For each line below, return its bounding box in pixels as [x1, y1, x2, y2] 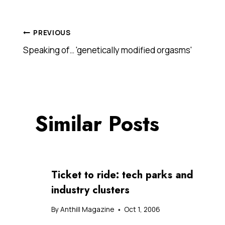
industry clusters [51, 182, 130, 197]
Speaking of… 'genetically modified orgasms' [23, 44, 192, 56]
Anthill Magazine [60, 205, 115, 214]
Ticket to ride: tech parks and [51, 167, 193, 182]
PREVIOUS [33, 28, 71, 38]
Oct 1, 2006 [124, 205, 161, 214]
